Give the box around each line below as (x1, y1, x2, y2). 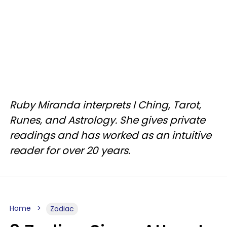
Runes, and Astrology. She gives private (10, 113, 205, 128)
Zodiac (50, 204, 74, 214)
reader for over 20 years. (10, 143, 130, 158)
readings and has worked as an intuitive (10, 128, 211, 143)
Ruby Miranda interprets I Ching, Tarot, (10, 98, 201, 112)
